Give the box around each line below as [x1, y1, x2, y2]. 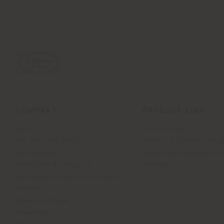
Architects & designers [16, 162, 92, 168]
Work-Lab [142, 162, 173, 168]
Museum [16, 186, 42, 192]
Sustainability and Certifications [16, 174, 124, 180]
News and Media [16, 198, 69, 204]
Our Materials [16, 150, 61, 156]
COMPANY [16, 107, 57, 115]
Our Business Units [16, 138, 79, 144]
